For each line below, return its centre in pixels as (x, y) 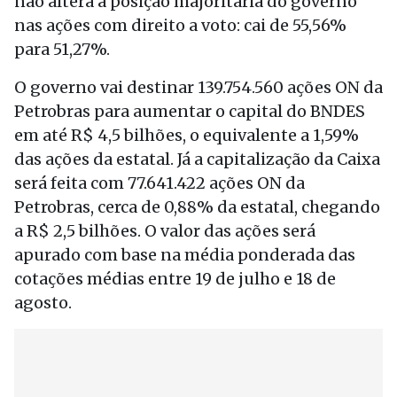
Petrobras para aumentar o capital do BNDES (190, 111)
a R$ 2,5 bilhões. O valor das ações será (165, 231)
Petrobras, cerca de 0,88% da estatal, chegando (197, 207)
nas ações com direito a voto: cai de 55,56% (180, 25)
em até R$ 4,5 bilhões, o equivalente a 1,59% (187, 135)
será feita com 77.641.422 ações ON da (160, 183)
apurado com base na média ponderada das (185, 255)
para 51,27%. (62, 49)
